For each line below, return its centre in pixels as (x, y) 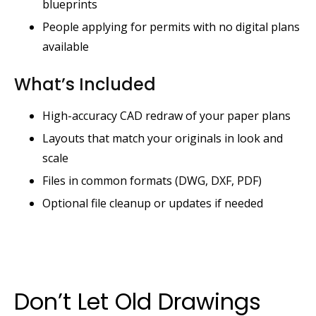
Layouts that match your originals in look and (163, 138)
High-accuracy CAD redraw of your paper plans (166, 115)
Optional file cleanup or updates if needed (153, 203)
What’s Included (85, 84)
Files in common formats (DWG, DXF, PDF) (152, 180)
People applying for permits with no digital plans (171, 26)
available (66, 46)
